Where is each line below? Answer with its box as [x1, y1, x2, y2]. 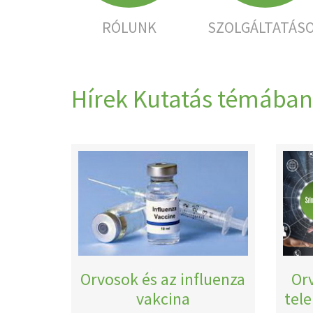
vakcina [136, 288, 190, 310]
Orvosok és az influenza [80, 268, 246, 290]
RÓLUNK [101, 17, 156, 37]
